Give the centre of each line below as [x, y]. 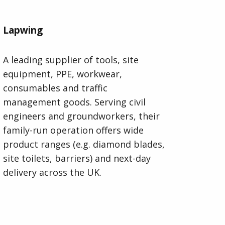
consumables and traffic [55, 88]
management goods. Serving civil [74, 102]
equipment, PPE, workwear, [63, 74]
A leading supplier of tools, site [71, 60]
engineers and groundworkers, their [81, 116]
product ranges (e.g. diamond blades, [84, 144]
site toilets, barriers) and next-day [77, 158]
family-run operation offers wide [73, 130]
